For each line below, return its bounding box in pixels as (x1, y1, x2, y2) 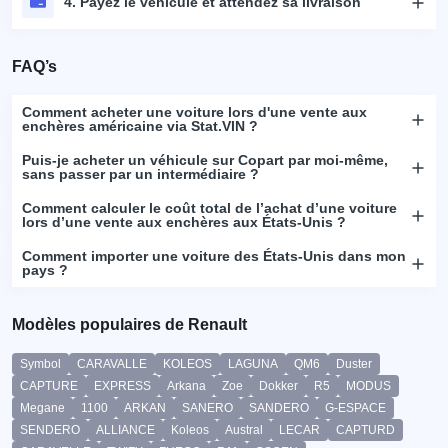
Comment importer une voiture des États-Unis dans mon (22, 248, 406, 264)
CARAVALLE (77, 357, 147, 371)
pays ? (22, 262, 68, 278)
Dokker (259, 379, 298, 393)
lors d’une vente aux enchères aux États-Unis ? (22, 214, 346, 230)
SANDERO (249, 401, 309, 415)
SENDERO (20, 423, 80, 437)
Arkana (167, 379, 206, 393)
